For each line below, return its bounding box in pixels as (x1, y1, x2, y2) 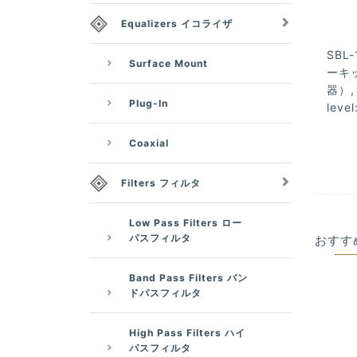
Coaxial (129, 136, 169, 149)
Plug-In (129, 96, 168, 109)
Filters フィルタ (121, 176, 201, 189)
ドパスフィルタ (129, 286, 202, 299)
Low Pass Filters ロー (129, 216, 242, 229)
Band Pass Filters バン (129, 271, 248, 284)
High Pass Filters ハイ (129, 326, 245, 339)
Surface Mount (129, 57, 208, 69)
